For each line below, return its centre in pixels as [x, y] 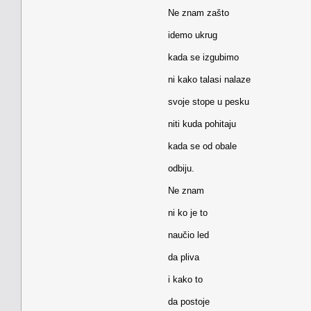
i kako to [185, 279]
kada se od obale [202, 146]
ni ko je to [188, 212]
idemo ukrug [193, 35]
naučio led [188, 235]
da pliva [184, 257]
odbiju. [181, 168]
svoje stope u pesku [209, 101]
